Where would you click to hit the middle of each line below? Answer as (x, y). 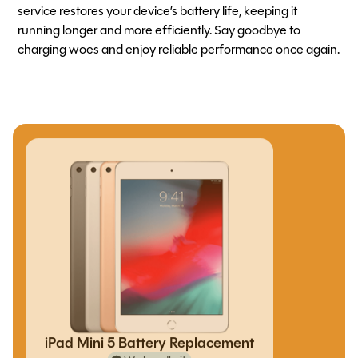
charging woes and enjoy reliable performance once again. (179, 50)
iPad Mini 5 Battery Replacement (149, 347)
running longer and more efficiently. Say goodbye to (159, 31)
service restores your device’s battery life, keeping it (158, 12)
